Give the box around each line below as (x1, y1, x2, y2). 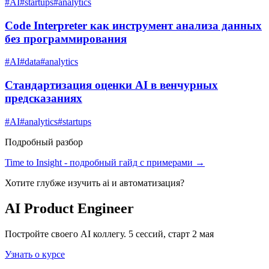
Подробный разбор (5, 136, 83, 147)
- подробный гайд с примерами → (62, 157, 205, 168)
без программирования (5, 32, 127, 45)
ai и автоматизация (103, 177, 180, 188)
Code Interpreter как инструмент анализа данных (5, 19, 262, 32)
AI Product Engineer (5, 200, 134, 216)
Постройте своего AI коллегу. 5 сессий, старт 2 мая (5, 228, 214, 239)
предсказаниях (5, 92, 82, 104)
